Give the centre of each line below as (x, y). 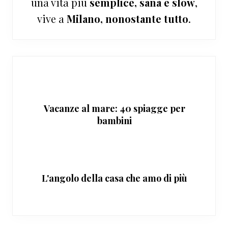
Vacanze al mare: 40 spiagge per (114, 109)
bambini (114, 121)
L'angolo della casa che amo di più (114, 178)
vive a (52, 19)
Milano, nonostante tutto (127, 19)
